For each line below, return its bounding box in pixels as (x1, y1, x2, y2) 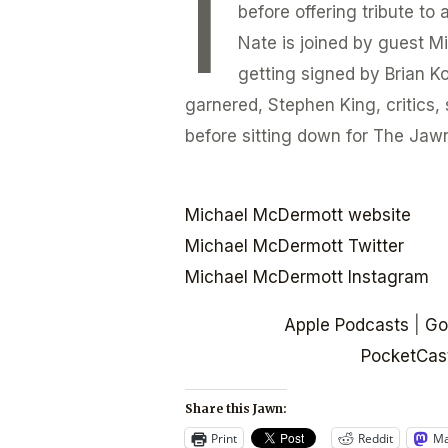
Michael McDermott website (185, 205, 412, 226)
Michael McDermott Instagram (185, 267, 430, 288)
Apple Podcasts (283, 315, 409, 336)
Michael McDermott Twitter (185, 236, 405, 257)
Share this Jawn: (185, 401, 288, 417)
